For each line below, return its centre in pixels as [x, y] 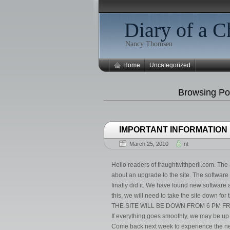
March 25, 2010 [149, 144]
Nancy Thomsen [149, 44]
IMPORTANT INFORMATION [173, 130]
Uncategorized [170, 65]
